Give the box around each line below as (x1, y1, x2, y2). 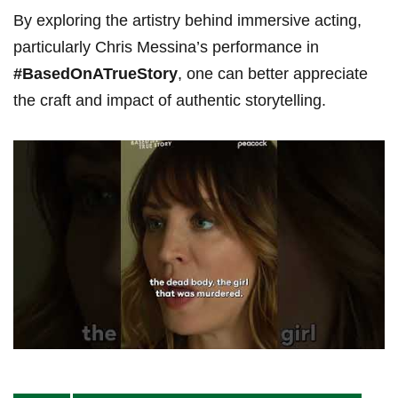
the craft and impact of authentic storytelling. (13, 92, 326, 110)
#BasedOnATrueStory (13, 65, 178, 84)
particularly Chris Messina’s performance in (13, 38, 319, 57)
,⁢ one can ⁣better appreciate (178, 65, 368, 84)
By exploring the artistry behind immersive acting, (13, 12, 362, 30)
